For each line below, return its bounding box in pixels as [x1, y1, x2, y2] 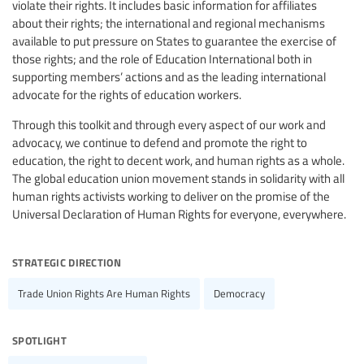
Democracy [214, 285, 265, 301]
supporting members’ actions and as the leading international [12, 67, 326, 84]
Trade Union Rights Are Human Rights [18, 285, 190, 301]
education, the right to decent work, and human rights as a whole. [12, 151, 344, 168]
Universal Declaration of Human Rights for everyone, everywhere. [12, 205, 346, 222]
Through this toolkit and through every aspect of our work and [12, 115, 326, 132]
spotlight [12, 327, 67, 349]
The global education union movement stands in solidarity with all [12, 169, 344, 186]
